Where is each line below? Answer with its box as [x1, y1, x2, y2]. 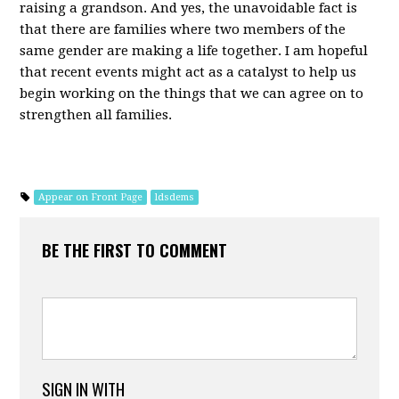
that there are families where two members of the [20, 21, 346, 37]
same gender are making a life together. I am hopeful [20, 43, 369, 59]
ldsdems [155, 191, 195, 203]
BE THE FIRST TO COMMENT [42, 239, 228, 262]
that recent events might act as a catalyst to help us [20, 64, 357, 80]
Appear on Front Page [38, 191, 143, 203]
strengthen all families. [20, 107, 173, 123]
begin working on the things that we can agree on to [20, 85, 364, 102]
